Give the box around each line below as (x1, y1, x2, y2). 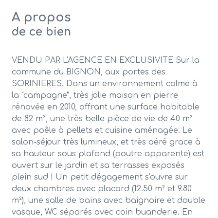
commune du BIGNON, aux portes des (12, 68, 165, 77)
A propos (12, 11, 71, 25)
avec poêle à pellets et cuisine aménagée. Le (12, 126, 192, 135)
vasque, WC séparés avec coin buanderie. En (12, 208, 193, 217)
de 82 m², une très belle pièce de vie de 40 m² (12, 114, 193, 124)
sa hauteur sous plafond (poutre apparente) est (12, 149, 204, 159)
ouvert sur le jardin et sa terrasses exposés (12, 161, 184, 170)
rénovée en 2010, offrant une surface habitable (12, 103, 200, 112)
